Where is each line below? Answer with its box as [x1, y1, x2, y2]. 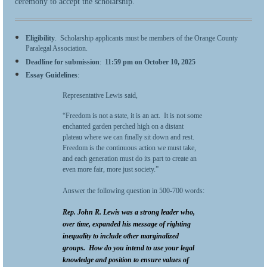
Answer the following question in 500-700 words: [63, 187, 204, 195]
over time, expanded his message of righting [63, 220, 191, 229]
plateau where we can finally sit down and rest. [63, 133, 196, 142]
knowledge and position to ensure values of [63, 256, 189, 265]
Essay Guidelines [26, 71, 77, 80]
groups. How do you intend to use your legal [63, 244, 194, 253]
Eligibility [26, 34, 55, 43]
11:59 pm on [105, 57, 144, 66]
